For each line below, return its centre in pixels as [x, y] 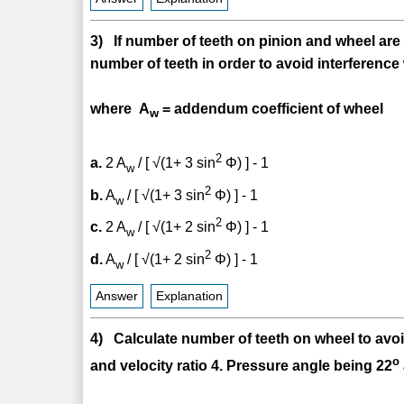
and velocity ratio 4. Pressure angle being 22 [242, 366]
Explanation [190, 297]
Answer [117, 297]
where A [120, 108]
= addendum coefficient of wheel [271, 108]
